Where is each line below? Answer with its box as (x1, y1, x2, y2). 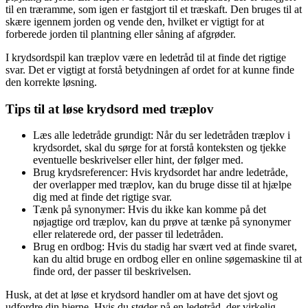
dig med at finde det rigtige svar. (33, 191, 172, 203)
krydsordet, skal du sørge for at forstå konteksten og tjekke (33, 142, 286, 154)
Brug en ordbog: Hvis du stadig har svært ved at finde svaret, (33, 241, 297, 253)
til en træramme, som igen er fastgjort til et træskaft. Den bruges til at (5, 3, 302, 15)
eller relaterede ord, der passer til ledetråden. (33, 228, 223, 241)
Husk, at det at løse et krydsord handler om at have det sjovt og (5, 289, 278, 301)
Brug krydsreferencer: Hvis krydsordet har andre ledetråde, (33, 166, 288, 179)
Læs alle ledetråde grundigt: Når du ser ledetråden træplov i (33, 129, 290, 142)
